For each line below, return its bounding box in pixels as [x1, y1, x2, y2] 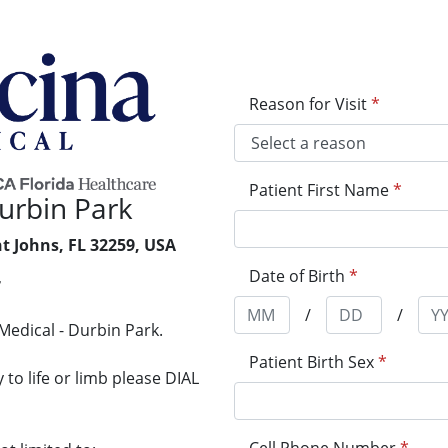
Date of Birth [249, 265, 345, 287]
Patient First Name [249, 179, 389, 201]
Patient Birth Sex [249, 351, 374, 373]
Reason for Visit [249, 93, 367, 115]
